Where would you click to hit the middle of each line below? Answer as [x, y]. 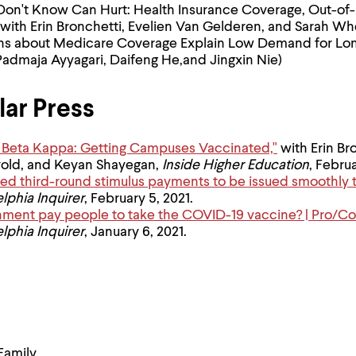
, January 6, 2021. [135, 232]
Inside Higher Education [236, 165]
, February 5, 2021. [139, 199]
